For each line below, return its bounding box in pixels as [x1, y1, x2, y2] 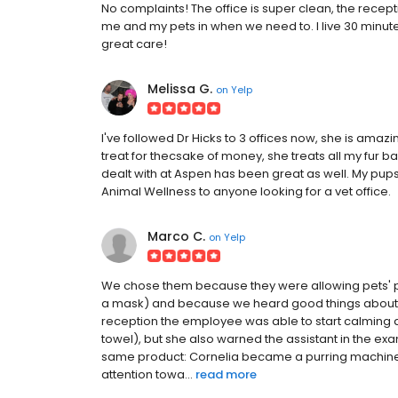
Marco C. [147, 227, 205, 245]
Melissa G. [147, 80, 212, 98]
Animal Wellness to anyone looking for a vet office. [101, 183, 391, 200]
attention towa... [101, 366, 193, 383]
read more [195, 366, 257, 383]
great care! [101, 36, 167, 52]
